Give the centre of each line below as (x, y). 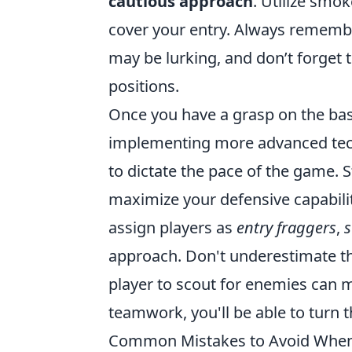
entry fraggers (286, 227)
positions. (144, 86)
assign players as (172, 227)
